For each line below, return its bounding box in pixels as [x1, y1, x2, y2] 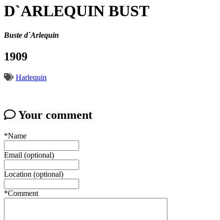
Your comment [16, 108, 92, 121]
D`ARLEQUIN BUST [4, 2, 149, 20]
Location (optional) [4, 169, 63, 178]
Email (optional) [4, 150, 54, 159]
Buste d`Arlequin [4, 30, 59, 39]
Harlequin [16, 73, 47, 82]
